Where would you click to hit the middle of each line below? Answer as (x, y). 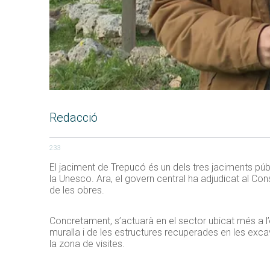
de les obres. (77, 190)
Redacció (74, 118)
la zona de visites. (87, 244)
